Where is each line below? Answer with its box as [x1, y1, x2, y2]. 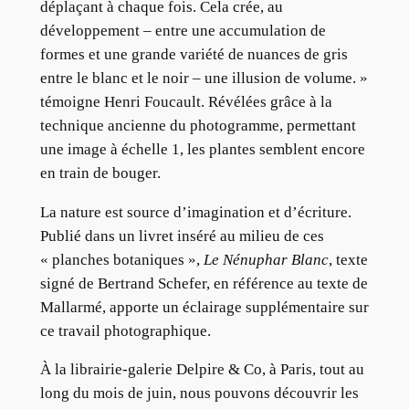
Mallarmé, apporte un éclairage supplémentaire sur [39, 298, 369, 316]
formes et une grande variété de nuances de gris [39, 45, 348, 63]
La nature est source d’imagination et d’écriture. [39, 203, 351, 221]
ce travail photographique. [39, 321, 211, 340]
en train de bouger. [39, 163, 161, 182]
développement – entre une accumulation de [39, 21, 326, 39]
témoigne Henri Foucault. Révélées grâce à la [39, 92, 332, 110]
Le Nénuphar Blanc [199, 250, 329, 268]
